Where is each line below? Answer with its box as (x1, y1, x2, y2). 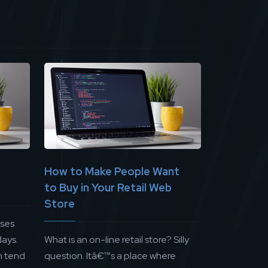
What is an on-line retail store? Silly (44, 233, 189, 246)
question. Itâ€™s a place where (44, 249, 176, 263)
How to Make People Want (44, 165, 179, 179)
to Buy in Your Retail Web (44, 181, 172, 195)
